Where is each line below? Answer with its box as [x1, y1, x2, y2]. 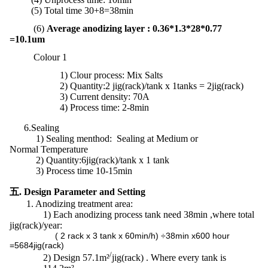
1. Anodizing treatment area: [10, 199, 133, 209]
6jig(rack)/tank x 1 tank [81, 155, 169, 165]
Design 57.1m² [53, 252, 109, 263]
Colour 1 [31, 52, 67, 62]
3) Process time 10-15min [10, 166, 132, 176]
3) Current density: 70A [10, 92, 150, 102]
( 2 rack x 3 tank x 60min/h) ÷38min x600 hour [10, 231, 230, 240]
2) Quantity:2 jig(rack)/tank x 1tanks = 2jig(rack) [10, 81, 243, 91]
